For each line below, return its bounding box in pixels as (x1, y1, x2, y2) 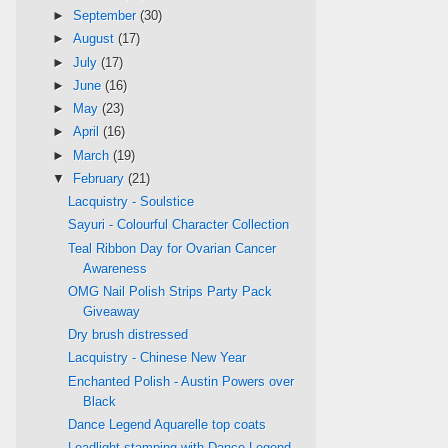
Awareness (83, 260, 148, 276)
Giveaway (83, 303, 141, 319)
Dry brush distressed (68, 327, 189, 343)
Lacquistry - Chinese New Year (68, 350, 247, 366)
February (72, 170, 128, 186)
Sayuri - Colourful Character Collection (68, 217, 290, 233)
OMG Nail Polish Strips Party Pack (68, 283, 273, 299)
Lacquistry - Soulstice (68, 194, 195, 210)
